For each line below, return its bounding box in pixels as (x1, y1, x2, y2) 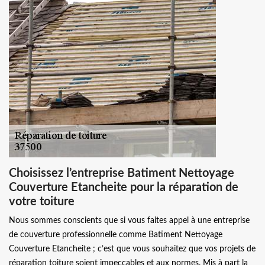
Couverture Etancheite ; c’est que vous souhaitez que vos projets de (9, 244, 256, 253)
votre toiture (9, 195, 75, 208)
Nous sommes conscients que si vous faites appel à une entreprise (9, 216, 250, 225)
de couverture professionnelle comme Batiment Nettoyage (9, 230, 222, 239)
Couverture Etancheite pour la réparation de (9, 181, 238, 193)
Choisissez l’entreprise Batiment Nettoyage (9, 167, 234, 179)
